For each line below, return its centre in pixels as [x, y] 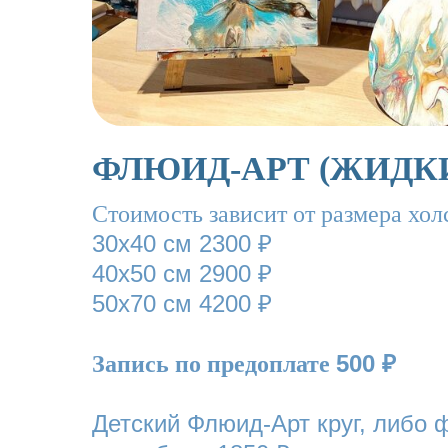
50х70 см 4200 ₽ [182, 303]
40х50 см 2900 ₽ [182, 273]
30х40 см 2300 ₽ [182, 243]
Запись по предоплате [214, 364]
